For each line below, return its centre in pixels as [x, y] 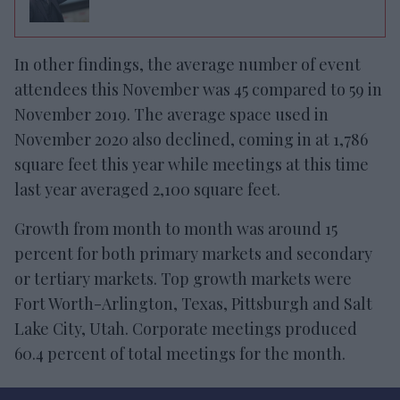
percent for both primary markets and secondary [193, 254]
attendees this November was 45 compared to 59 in [198, 89]
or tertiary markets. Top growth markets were [183, 279]
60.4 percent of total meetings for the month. [180, 354]
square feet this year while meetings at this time [192, 164]
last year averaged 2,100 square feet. [147, 189]
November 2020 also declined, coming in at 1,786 [191, 139]
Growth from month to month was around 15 [176, 229]
